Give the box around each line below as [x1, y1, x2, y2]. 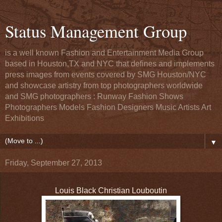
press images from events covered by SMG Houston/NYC [5, 70, 206, 79]
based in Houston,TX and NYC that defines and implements [5, 59, 215, 68]
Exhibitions [5, 114, 44, 122]
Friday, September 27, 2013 [5, 159, 102, 167]
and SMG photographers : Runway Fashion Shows [5, 92, 183, 101]
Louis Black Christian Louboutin [55, 186, 167, 195]
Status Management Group [5, 20, 187, 43]
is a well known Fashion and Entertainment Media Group [5, 49, 204, 57]
